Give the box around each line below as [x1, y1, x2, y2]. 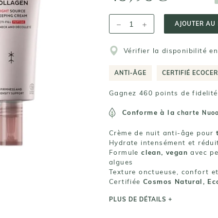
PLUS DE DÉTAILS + [109, 196, 172, 203]
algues [109, 157, 133, 166]
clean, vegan [141, 147, 188, 156]
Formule [109, 147, 142, 156]
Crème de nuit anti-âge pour [109, 128, 217, 137]
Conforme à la [122, 108, 178, 117]
